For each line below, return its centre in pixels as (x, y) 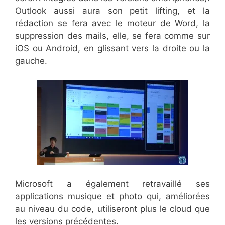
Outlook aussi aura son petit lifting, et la (113, 11)
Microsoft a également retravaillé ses (113, 184)
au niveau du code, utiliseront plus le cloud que (113, 209)
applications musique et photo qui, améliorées (113, 197)
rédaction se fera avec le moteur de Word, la (113, 23)
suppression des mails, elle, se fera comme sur (113, 36)
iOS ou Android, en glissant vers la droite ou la (113, 48)
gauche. (31, 61)
